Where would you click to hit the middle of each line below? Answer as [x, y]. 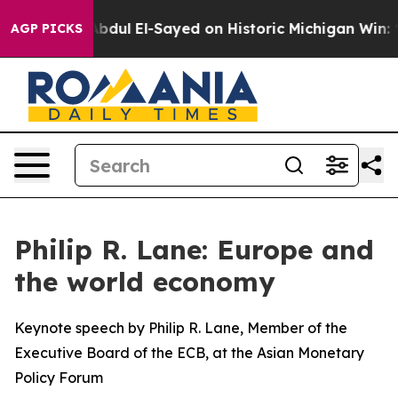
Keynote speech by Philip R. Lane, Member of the [181, 328]
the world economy [145, 282]
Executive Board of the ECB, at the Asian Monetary [189, 353]
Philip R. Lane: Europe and [194, 250]
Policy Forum [59, 378]
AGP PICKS [47, 28]
